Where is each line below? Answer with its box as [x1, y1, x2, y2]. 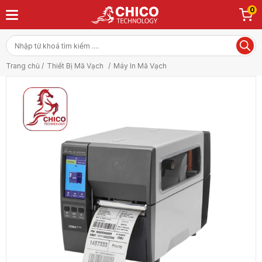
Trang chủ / [6, 61, 44, 70]
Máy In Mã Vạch [113, 61, 167, 70]
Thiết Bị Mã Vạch [47, 61, 105, 70]
